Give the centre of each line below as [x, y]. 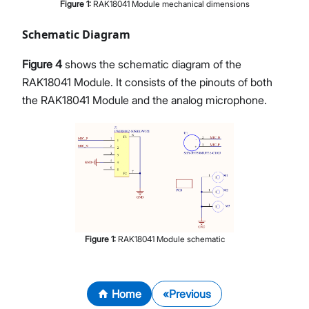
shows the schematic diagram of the [152, 64]
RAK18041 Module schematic [171, 239]
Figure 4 [42, 64]
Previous [190, 293]
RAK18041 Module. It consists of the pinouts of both [147, 82]
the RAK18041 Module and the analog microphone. [144, 100]
